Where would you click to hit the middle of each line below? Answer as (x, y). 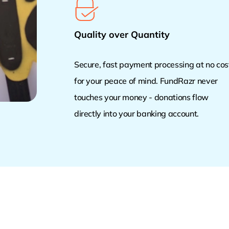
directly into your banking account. (136, 113)
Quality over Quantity (122, 34)
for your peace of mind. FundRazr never (146, 81)
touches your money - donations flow (141, 97)
